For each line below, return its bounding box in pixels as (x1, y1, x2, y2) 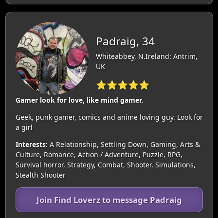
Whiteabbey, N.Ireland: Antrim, (95, 52, 198, 61)
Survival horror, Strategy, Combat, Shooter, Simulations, (15, 160, 196, 169)
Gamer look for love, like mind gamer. (15, 95, 144, 105)
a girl (15, 122, 33, 132)
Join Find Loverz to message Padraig (36, 194, 182, 205)
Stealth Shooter (15, 170, 66, 180)
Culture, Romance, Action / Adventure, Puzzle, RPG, (15, 149, 182, 159)
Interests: (15, 139, 48, 149)
